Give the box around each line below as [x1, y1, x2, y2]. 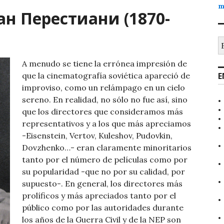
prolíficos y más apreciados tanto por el [22, 190, 176, 201]
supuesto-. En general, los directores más [22, 178, 182, 189]
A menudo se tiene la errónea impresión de [22, 58, 187, 69]
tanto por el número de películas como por [22, 154, 187, 165]
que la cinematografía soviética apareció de [22, 70, 190, 81]
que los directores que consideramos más [22, 106, 183, 117]
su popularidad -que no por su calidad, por [22, 166, 185, 177]
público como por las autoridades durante [22, 202, 185, 213]
